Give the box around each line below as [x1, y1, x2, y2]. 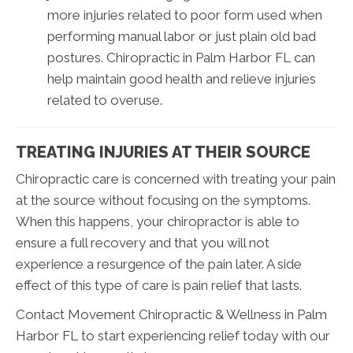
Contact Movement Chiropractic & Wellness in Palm [16, 307, 327, 323]
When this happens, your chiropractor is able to [16, 214, 299, 230]
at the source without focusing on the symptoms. [16, 192, 310, 209]
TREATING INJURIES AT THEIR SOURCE [16, 143, 310, 162]
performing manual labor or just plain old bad [47, 28, 316, 45]
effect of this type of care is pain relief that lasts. [16, 277, 302, 294]
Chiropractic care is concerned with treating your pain [16, 171, 336, 188]
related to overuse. [47, 92, 162, 109]
